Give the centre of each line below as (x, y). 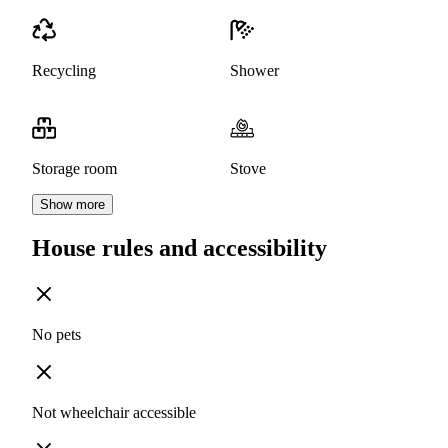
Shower (254, 71)
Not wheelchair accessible (114, 413)
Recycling (64, 71)
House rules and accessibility (179, 248)
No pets (56, 335)
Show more (72, 205)
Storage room (74, 169)
